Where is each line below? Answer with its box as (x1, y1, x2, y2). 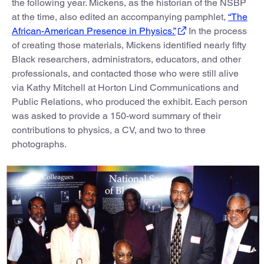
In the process (186, 25, 247, 37)
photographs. (12, 138, 67, 150)
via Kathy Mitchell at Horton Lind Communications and (12, 82, 239, 94)
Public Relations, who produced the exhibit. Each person (12, 96, 247, 108)
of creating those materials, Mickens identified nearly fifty (12, 39, 246, 51)
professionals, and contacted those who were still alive (12, 68, 239, 80)
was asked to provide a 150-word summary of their (12, 110, 221, 122)
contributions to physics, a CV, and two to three (12, 124, 206, 136)
